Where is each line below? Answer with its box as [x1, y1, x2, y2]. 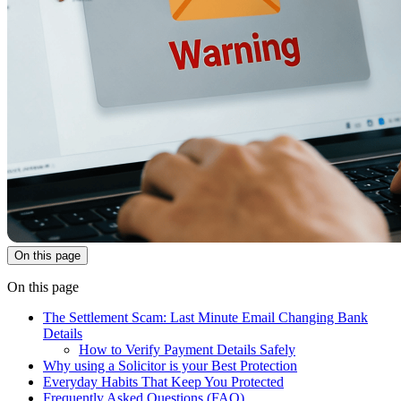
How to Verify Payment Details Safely [79, 341, 295, 357]
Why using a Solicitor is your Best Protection [43, 357, 297, 373]
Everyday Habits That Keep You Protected [43, 373, 284, 389]
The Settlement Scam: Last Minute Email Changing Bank [43, 309, 368, 325]
